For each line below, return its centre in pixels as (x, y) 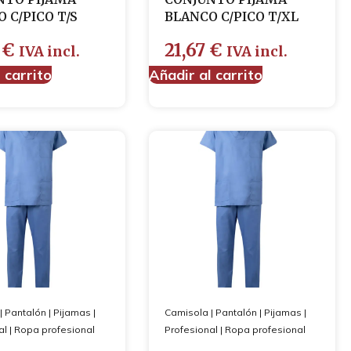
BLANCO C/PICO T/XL (231, 16)
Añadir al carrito (205, 75)
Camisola (186, 312)
